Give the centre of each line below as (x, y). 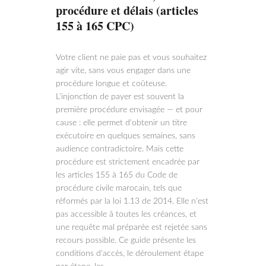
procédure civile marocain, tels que (119, 188)
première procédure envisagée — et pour (129, 110)
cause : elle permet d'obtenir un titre (121, 123)
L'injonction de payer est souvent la (120, 97)
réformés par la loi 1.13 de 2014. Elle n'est (132, 201)
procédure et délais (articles (127, 10)
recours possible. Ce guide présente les (126, 240)
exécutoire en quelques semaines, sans (126, 136)
